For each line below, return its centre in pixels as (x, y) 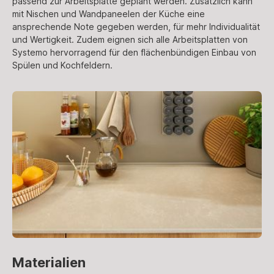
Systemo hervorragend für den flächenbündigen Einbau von (134, 52)
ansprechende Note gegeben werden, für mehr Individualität (136, 26)
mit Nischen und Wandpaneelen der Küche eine (109, 13)
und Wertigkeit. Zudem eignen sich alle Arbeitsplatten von (130, 39)
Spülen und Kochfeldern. (62, 65)
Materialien (49, 262)
